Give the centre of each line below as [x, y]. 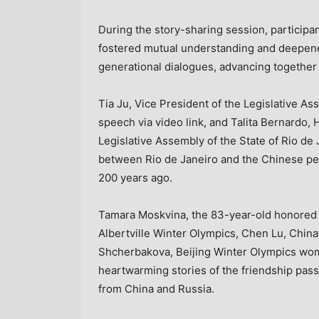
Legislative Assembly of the [169, 140]
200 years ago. [135, 177]
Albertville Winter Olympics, [170, 233]
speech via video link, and [164, 122]
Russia [195, 288]
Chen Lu [262, 233]
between [122, 159]
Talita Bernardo [269, 122]
